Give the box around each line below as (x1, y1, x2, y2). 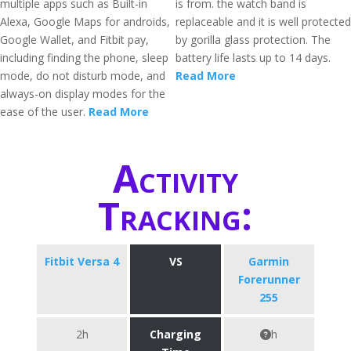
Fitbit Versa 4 (45, 254, 120, 269)
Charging (150, 327, 201, 342)
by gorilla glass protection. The (175, 32, 331, 47)
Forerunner (237, 272, 300, 287)
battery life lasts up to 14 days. (175, 50, 331, 65)
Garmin (248, 254, 290, 269)
